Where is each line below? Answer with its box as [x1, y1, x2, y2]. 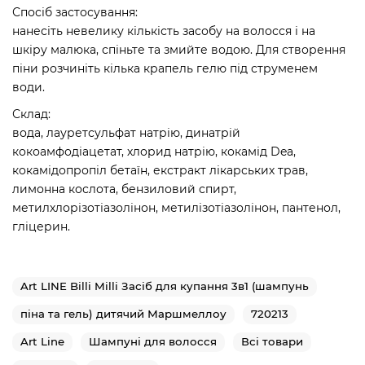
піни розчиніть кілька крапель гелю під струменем [12, 61, 318, 77]
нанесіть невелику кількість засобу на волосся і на [12, 24, 315, 39]
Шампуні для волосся [89, 335, 217, 349]
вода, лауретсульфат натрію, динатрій [12, 125, 240, 141]
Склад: [12, 107, 51, 122]
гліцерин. [12, 219, 70, 235]
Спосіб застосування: [12, 5, 138, 20]
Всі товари [241, 335, 303, 349]
